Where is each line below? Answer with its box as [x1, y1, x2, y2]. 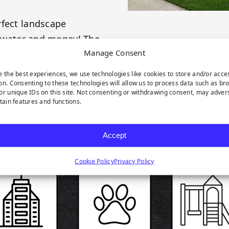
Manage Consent [84, 47, 145, 57]
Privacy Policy [113, 156, 154, 165]
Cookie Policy [75, 156, 114, 165]
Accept [102, 130, 126, 140]
